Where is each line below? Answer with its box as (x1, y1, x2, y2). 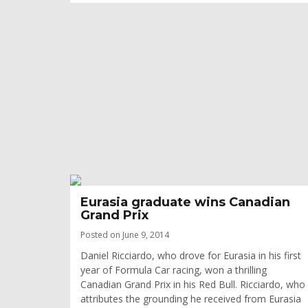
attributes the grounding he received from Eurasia (80, 292, 301, 305)
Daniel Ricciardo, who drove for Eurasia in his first (80, 249, 301, 262)
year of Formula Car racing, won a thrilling (80, 263, 267, 276)
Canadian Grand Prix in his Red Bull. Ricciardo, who (80, 278, 305, 291)
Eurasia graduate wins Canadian (80, 195, 290, 210)
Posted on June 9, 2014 (80, 229, 169, 241)
